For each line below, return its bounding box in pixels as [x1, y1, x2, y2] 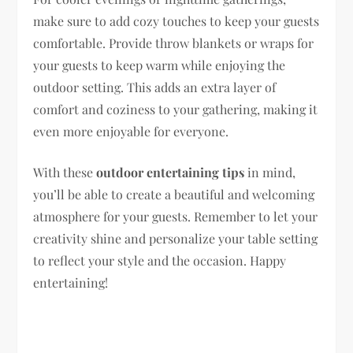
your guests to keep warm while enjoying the [33, 56, 286, 73]
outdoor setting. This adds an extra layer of [33, 78, 277, 95]
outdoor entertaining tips [96, 163, 245, 180]
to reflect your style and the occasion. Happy [33, 251, 287, 269]
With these [33, 163, 97, 180]
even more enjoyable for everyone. [33, 122, 229, 139]
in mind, [244, 163, 296, 180]
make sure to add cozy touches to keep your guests [33, 12, 320, 29]
